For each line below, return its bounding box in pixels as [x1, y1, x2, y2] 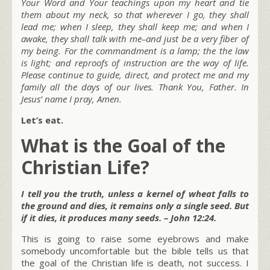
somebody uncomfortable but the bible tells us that [21, 244, 249, 257]
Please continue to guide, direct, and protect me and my [21, 68, 249, 81]
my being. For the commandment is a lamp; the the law [21, 44, 249, 57]
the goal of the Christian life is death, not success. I [21, 256, 249, 269]
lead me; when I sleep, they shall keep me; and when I [21, 20, 249, 33]
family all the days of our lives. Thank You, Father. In [21, 80, 249, 93]
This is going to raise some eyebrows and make [21, 232, 249, 245]
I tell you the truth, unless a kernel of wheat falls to [21, 187, 249, 199]
